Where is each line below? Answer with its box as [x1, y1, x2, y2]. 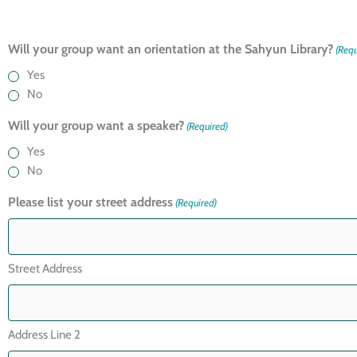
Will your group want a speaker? [8, 118, 184, 134]
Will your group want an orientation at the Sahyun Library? [8, 41, 333, 57]
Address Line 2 [8, 328, 80, 343]
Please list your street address [8, 194, 173, 210]
